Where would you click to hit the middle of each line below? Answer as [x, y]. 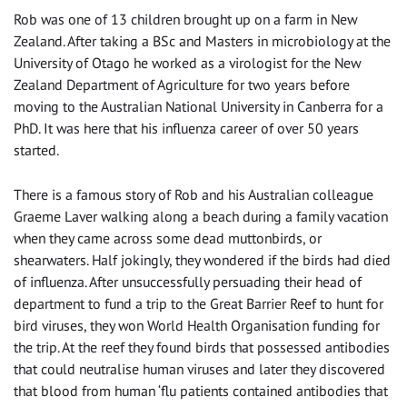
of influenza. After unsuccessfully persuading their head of [188, 282]
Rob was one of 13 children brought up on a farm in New [185, 20]
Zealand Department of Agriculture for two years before [182, 85]
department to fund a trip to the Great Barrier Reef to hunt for [199, 304]
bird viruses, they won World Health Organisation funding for [197, 326]
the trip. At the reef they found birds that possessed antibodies [202, 347]
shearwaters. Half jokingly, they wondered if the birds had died [202, 260]
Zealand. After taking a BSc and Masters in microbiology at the [202, 41]
